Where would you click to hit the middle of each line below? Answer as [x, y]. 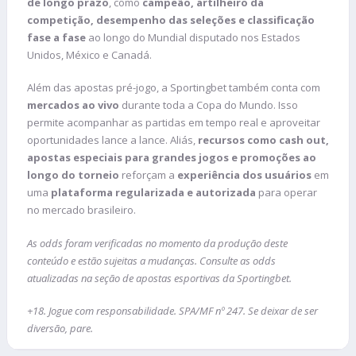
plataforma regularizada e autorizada [153, 193]
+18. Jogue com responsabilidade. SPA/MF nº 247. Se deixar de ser [172, 311]
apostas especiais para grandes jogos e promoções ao [172, 158]
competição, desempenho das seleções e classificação [171, 19]
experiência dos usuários [244, 175]
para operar [286, 193]
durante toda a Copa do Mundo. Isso [209, 105]
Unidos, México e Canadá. [89, 54]
